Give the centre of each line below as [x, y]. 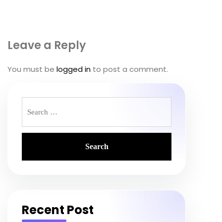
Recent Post [58, 210]
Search [34, 103]
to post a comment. [129, 69]
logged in [74, 69]
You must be [32, 69]
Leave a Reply [47, 45]
